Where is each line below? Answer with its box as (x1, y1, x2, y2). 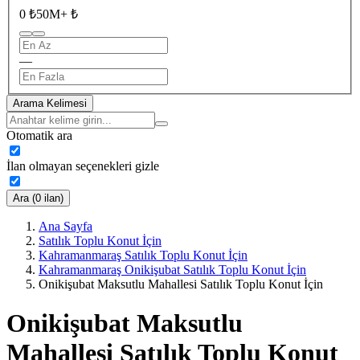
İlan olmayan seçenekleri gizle (6, 158, 159, 173)
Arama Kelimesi (13, 96, 87, 109)
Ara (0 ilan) (13, 191, 63, 204)
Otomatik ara (6, 128, 72, 142)
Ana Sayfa (39, 219, 92, 233)
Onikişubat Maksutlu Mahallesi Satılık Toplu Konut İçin (39, 276, 323, 291)
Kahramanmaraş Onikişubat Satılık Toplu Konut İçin (39, 262, 306, 276)
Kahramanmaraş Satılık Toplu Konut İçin (39, 247, 247, 262)
